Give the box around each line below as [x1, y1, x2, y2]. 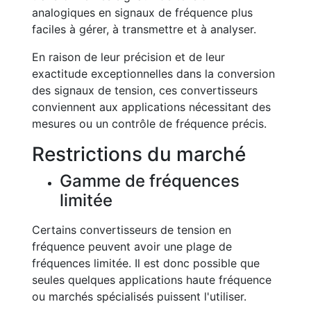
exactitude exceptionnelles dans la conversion [32, 67, 275, 81]
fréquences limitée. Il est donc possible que [32, 256, 260, 270]
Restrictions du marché [32, 142, 246, 166]
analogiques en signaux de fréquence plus [32, 6, 253, 19]
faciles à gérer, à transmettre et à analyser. [32, 22, 256, 36]
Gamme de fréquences [60, 171, 239, 191]
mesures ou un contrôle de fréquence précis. [32, 117, 267, 131]
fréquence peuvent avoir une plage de [32, 239, 232, 253]
